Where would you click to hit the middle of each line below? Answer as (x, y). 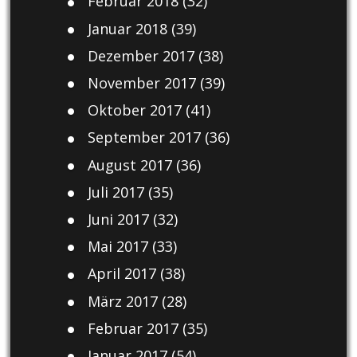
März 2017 (122, 301)
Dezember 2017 (141, 55)
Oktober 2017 (134, 110)
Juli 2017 (116, 192)
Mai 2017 (118, 247)
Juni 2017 (118, 219)
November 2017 (141, 83)
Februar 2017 (133, 328)
